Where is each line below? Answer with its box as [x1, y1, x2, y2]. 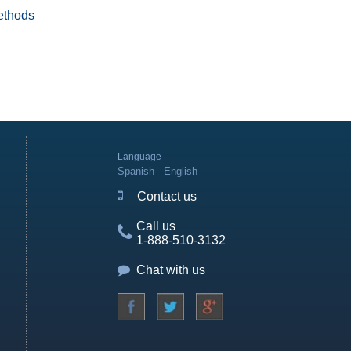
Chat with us [136, 263, 205, 277]
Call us [136, 219, 175, 233]
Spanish [118, 165, 154, 177]
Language [118, 151, 161, 162]
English [164, 165, 197, 177]
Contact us [137, 190, 197, 203]
